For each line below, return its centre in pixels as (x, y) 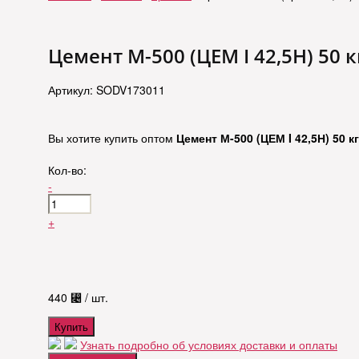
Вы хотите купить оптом (112, 138)
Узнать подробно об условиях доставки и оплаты (209, 345)
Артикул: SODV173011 (107, 90)
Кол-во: (67, 170)
